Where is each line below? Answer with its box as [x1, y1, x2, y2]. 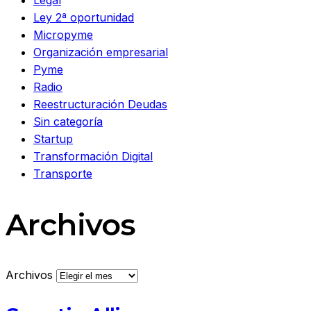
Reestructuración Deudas [33, 96, 167, 111]
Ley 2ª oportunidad [33, 10, 134, 24]
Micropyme [33, 27, 93, 42]
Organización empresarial [33, 44, 168, 59]
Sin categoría [33, 114, 103, 128]
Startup [33, 131, 73, 146]
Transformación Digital [33, 149, 153, 163]
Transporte [33, 166, 92, 180]
